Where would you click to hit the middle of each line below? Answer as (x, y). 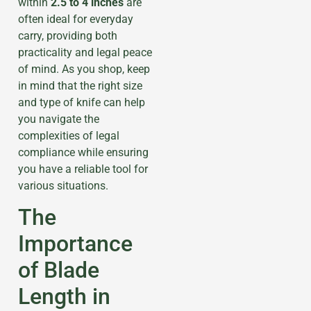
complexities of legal (69, 135)
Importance (75, 243)
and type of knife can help (82, 102)
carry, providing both (68, 35)
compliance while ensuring (83, 152)
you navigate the (59, 119)
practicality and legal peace (85, 52)
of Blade (59, 270)
